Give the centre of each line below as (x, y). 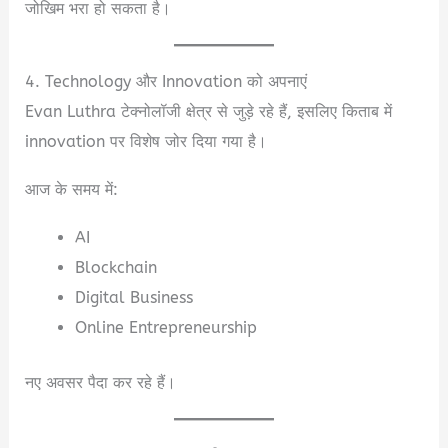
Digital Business (133, 297)
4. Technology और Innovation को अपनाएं (166, 81)
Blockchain (115, 267)
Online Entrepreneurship (165, 327)
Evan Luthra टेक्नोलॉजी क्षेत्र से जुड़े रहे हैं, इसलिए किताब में (209, 111)
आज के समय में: (72, 189)
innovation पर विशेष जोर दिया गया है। (146, 141)
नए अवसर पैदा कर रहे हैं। (101, 382)
